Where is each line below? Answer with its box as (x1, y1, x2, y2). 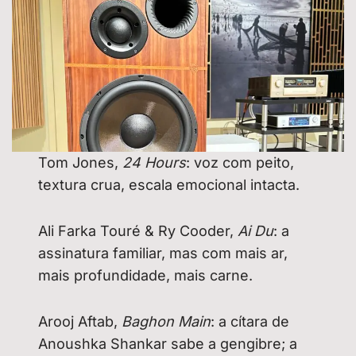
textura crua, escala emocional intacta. (38, 176, 300, 194)
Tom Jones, (38, 154, 123, 172)
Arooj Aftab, (38, 313, 122, 331)
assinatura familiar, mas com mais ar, (38, 245, 288, 262)
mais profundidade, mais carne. (38, 267, 253, 284)
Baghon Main (122, 313, 211, 331)
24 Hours (122, 154, 187, 172)
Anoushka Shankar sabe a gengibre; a (38, 335, 298, 353)
